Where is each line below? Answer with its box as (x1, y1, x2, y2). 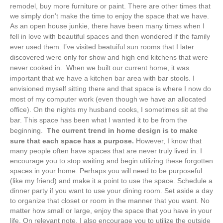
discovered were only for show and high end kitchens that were (10, 53, 208, 61)
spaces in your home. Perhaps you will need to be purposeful (10, 166, 202, 175)
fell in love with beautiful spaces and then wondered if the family (10, 32, 210, 40)
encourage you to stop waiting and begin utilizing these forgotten (10, 156, 213, 165)
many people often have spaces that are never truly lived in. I (10, 146, 202, 155)
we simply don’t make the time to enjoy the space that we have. (10, 11, 209, 20)
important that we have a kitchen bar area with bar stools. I (10, 74, 195, 82)
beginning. (10, 126, 45, 134)
